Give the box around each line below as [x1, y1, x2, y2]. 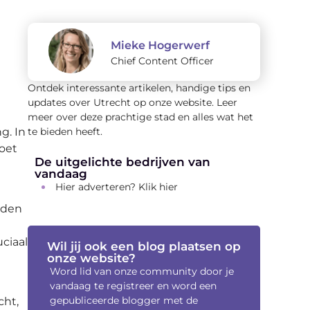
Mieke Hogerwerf [111, 39, 210, 53]
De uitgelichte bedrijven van [35, 154, 210, 169]
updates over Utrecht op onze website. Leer [28, 96, 237, 109]
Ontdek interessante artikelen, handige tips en [28, 82, 250, 95]
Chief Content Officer [111, 55, 214, 68]
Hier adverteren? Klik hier [55, 180, 178, 193]
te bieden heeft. [28, 125, 102, 138]
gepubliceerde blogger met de [50, 293, 198, 307]
